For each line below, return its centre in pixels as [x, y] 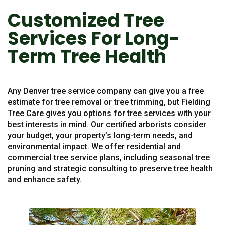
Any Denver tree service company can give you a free [106, 91]
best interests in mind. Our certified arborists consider [107, 124]
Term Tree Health [87, 56]
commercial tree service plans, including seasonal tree [109, 157]
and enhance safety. [45, 179]
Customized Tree [86, 20]
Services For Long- [93, 38]
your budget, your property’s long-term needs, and [100, 135]
